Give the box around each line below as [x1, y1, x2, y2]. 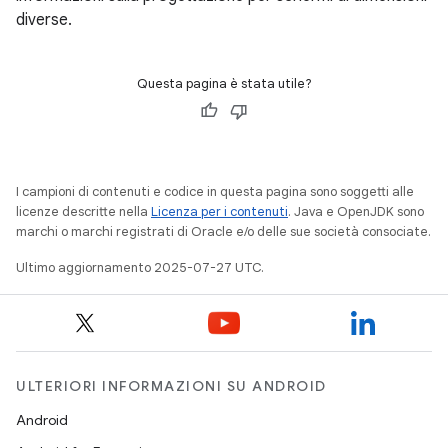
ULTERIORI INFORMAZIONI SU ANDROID [16, 377, 327, 396]
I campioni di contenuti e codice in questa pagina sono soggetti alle [16, 183, 414, 201]
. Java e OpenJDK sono [288, 203, 424, 221]
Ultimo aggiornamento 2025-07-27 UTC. [16, 259, 264, 277]
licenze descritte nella [16, 203, 151, 221]
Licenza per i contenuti [151, 203, 288, 221]
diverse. [16, 10, 72, 31]
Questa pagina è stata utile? [136, 75, 312, 93]
